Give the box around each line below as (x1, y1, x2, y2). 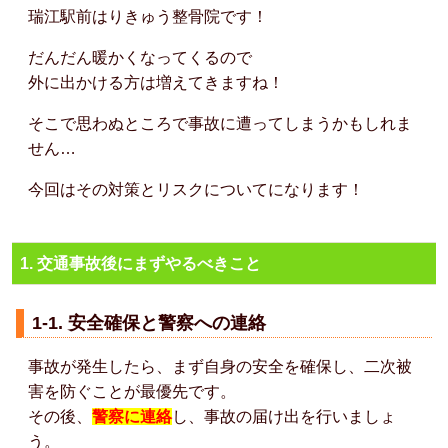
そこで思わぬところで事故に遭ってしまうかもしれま (28, 114, 412, 132)
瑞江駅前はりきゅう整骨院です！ (28, 7, 268, 25)
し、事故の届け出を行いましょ (172, 407, 396, 425)
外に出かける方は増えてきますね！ (28, 73, 284, 91)
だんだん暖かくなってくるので (28, 48, 252, 66)
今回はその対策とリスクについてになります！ (28, 180, 364, 198)
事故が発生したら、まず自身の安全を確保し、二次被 (28, 357, 412, 375)
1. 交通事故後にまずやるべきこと (20, 254, 261, 272)
